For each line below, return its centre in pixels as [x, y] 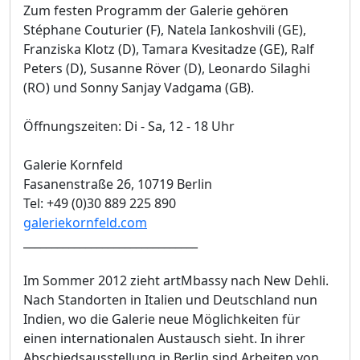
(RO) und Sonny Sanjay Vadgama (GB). [139, 88]
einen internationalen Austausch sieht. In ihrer [164, 339]
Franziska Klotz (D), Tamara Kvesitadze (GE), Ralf [169, 49]
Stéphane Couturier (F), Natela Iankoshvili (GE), [165, 30]
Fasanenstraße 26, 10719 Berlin [118, 184]
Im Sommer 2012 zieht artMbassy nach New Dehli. [176, 281]
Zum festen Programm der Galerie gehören [156, 11]
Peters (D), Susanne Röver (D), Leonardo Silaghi [167, 69]
